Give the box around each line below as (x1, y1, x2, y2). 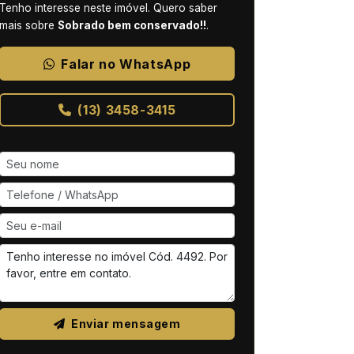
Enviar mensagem (71, 317, 181, 331)
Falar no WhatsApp (61, 55, 191, 72)
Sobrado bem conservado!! (58, 19, 206, 32)
